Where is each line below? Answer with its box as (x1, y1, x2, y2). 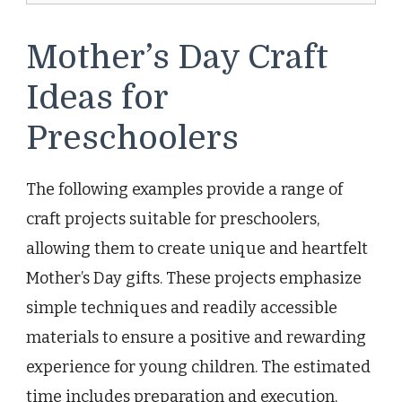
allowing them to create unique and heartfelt (26, 239, 368, 259)
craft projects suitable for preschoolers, (26, 209, 319, 230)
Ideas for (26, 78, 168, 117)
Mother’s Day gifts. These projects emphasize (26, 268, 362, 289)
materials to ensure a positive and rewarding (26, 328, 366, 348)
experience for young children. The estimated (26, 357, 371, 378)
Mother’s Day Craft (26, 38, 328, 76)
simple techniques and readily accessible (26, 298, 337, 319)
